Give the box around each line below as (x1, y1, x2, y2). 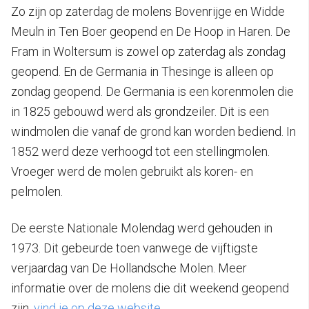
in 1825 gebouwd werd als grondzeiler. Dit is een (11, 104, 269, 119)
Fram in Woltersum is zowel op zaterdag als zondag (11, 44, 286, 59)
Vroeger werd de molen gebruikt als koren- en (11, 164, 253, 179)
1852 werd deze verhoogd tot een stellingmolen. (11, 144, 270, 159)
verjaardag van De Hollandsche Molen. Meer (11, 261, 247, 276)
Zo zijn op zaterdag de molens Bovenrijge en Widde (11, 4, 285, 19)
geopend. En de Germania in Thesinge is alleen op (11, 64, 274, 79)
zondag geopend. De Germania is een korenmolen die (11, 84, 294, 99)
